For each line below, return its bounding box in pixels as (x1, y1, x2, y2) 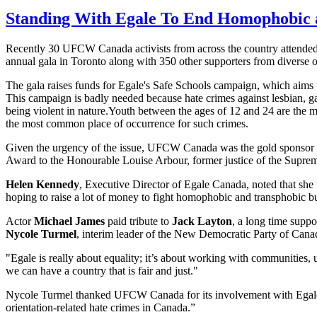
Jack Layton (172, 215, 232, 228)
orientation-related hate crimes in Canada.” (6, 301, 195, 314)
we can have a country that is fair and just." (6, 265, 198, 277)
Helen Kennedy (6, 178, 79, 191)
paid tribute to (105, 215, 172, 228)
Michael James (34, 215, 105, 228)
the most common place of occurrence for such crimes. (6, 117, 248, 130)
